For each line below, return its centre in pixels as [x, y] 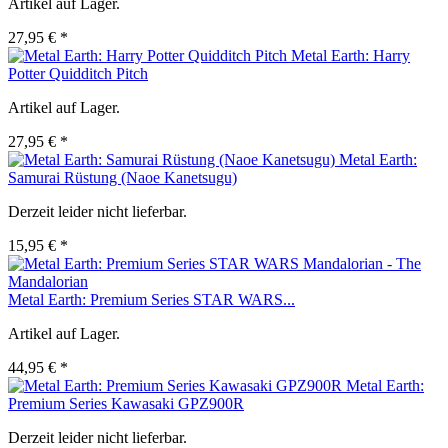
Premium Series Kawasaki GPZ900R [126, 404]
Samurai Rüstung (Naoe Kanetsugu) [122, 178]
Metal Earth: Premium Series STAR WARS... [151, 300]
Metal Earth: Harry [350, 56]
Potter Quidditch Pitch [78, 74]
